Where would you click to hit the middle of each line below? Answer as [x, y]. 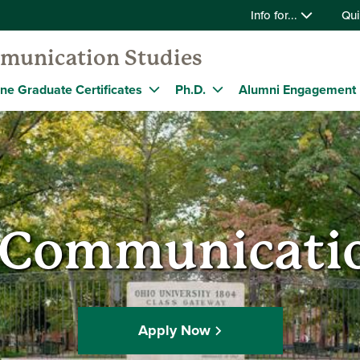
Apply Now [174, 330]
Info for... [276, 15]
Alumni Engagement [297, 89]
